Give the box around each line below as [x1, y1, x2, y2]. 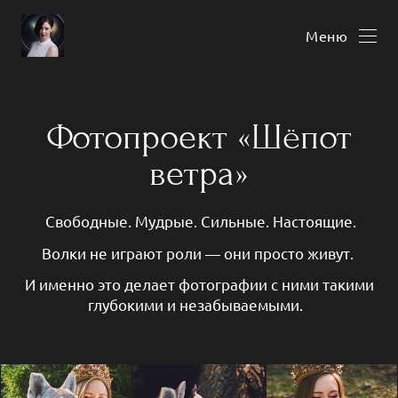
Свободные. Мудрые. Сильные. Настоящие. [38, 211, 360, 230]
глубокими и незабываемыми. [88, 295, 310, 314]
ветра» [149, 153, 249, 195]
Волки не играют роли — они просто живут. [41, 243, 357, 262]
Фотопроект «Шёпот [46, 116, 352, 159]
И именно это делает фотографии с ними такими [24, 275, 374, 294]
